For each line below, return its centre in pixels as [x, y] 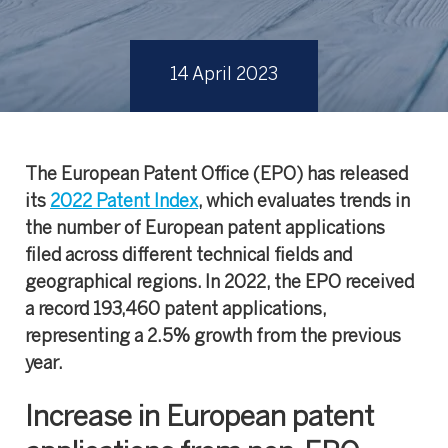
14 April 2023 [224, 75]
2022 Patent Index [124, 202]
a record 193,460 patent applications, [175, 310]
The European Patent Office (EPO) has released [216, 175]
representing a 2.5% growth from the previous [213, 337]
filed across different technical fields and [188, 256]
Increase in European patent [199, 418]
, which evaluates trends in [304, 202]
